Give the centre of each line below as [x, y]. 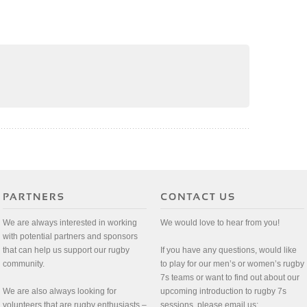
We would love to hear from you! [220, 223]
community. [24, 264]
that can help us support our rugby [66, 250]
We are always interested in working [70, 223]
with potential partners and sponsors [70, 237]
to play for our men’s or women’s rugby [232, 264]
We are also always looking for [60, 292]
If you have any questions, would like [229, 250]
